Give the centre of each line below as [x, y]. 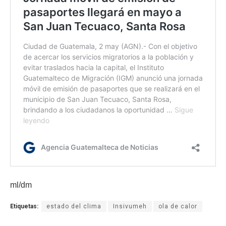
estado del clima [74, 206]
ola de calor [178, 206]
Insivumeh [130, 206]
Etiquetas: [24, 206]
